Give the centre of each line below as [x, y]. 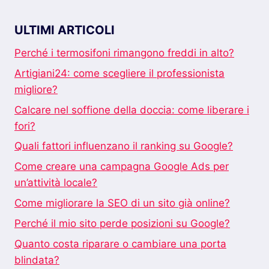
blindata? [37, 260]
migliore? [36, 89]
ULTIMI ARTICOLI [65, 30]
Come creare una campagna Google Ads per [122, 167]
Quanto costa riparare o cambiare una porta [120, 243]
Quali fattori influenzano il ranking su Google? [124, 146]
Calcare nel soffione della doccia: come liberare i [132, 110]
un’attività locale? [56, 183]
